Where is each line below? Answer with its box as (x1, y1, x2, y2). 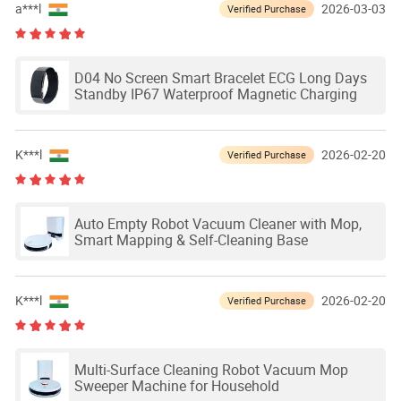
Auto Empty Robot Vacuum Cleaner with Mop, (73, 213, 362, 234)
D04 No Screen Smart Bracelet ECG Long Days (73, 67, 367, 88)
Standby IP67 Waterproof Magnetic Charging (73, 83, 357, 104)
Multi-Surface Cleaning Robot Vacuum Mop (73, 359, 348, 380)
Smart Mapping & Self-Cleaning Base (73, 229, 308, 250)
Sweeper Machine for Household (73, 375, 279, 396)
